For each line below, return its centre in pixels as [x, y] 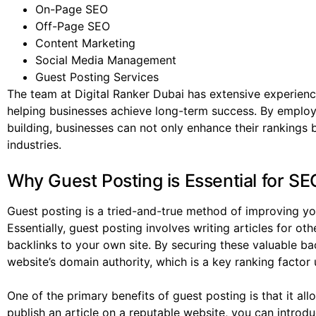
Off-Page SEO [73, 26]
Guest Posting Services [97, 77]
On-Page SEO [72, 10]
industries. [34, 145]
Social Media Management [106, 60]
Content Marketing [85, 43]
